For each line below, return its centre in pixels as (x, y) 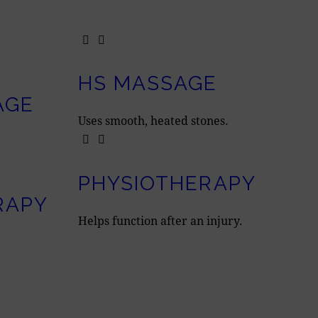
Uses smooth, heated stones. (153, 121)
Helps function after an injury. (160, 220)
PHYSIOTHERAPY (167, 183)
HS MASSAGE (148, 84)
